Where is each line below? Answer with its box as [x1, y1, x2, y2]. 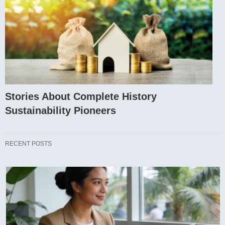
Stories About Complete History [5, 91, 157, 102]
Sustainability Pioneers [5, 105, 116, 117]
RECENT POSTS [5, 140, 52, 148]
